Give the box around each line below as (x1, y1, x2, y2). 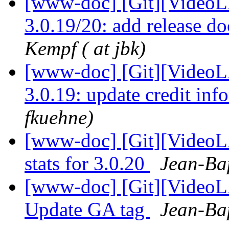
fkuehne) (25, 106, 94, 129)
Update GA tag (25, 198, 150, 221)
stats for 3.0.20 (25, 152, 150, 175)
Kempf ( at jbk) (25, 37, 146, 60)
